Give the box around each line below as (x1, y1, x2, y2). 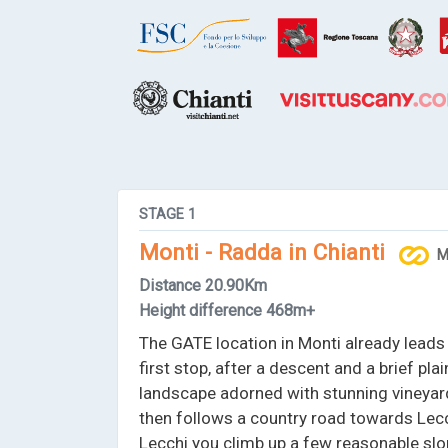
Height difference (139, 301, 263, 321)
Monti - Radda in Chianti (139, 238, 386, 265)
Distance (139, 276, 202, 296)
